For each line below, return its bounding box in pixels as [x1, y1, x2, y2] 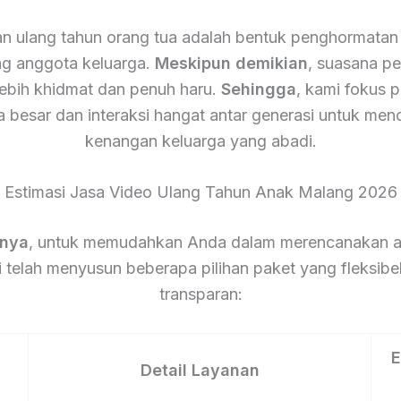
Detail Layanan [140, 361, 260, 380]
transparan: [158, 285, 243, 304]
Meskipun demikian [154, 53, 308, 73]
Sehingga [221, 79, 296, 98]
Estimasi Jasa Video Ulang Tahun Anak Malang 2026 [4, 183, 397, 202]
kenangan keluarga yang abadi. [84, 131, 317, 150]
